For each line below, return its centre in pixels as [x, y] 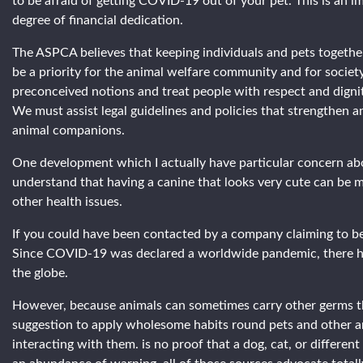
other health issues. [67, 201]
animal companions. [68, 130]
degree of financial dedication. [98, 20]
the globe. [40, 273]
